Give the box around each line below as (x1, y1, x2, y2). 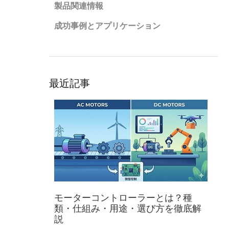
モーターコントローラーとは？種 (54, 192, 192, 203)
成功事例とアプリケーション (54, 21, 161, 30)
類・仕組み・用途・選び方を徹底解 (54, 203, 201, 214)
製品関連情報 (54, 2, 103, 10)
